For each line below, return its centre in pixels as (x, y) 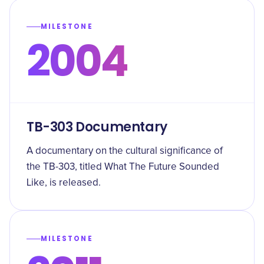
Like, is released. (64, 183)
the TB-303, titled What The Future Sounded (123, 167)
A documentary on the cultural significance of (125, 151)
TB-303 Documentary (97, 127)
